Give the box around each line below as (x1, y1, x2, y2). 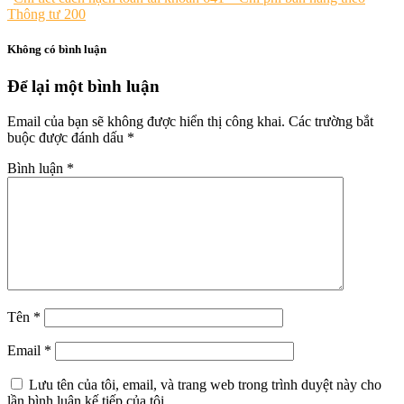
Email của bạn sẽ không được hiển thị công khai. (7, 113, 285, 129)
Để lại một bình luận (7, 76, 160, 96)
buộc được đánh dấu (7, 129, 127, 145)
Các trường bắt (289, 113, 373, 129)
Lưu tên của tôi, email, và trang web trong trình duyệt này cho (29, 376, 381, 392)
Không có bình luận (7, 41, 106, 56)
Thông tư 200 (7, 5, 86, 22)
